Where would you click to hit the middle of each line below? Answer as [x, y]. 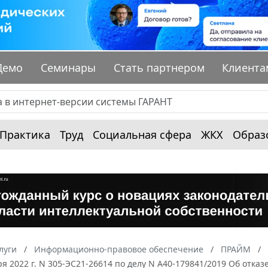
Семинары [68, 68]
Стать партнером [159, 68]
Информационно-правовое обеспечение [119, 249]
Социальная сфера [142, 135]
